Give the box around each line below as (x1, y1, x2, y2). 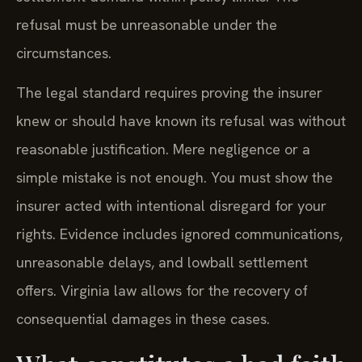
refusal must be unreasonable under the (16, 15, 277, 34)
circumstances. (16, 43, 112, 62)
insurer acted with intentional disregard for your (16, 196, 326, 216)
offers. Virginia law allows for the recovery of (16, 281, 308, 301)
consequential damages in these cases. (16, 309, 270, 329)
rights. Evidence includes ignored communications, (16, 225, 343, 244)
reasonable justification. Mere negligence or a (16, 140, 310, 159)
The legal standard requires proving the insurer (16, 83, 322, 103)
